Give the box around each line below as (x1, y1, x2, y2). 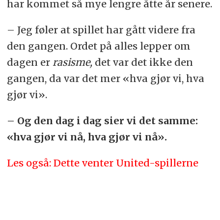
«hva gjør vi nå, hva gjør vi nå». (6, 130, 167, 143)
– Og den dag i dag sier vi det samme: (6, 114, 198, 127)
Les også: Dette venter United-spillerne (6, 156, 198, 169)
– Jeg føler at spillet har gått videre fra (6, 23, 195, 36)
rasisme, (52, 55, 95, 68)
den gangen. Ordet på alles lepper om (6, 39, 191, 52)
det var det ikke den (94, 55, 193, 68)
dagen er (6, 55, 53, 68)
